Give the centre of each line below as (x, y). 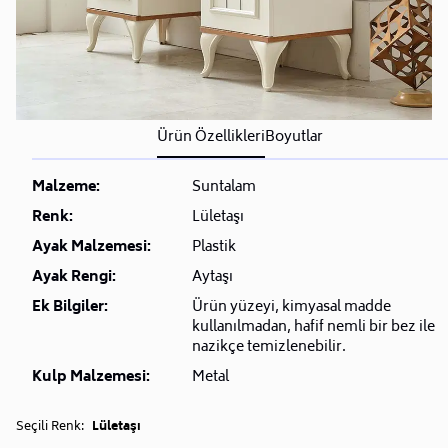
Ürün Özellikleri (211, 137)
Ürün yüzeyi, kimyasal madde (291, 307)
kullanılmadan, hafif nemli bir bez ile (313, 327)
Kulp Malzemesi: (91, 377)
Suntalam (224, 187)
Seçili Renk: (50, 427)
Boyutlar (294, 137)
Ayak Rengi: (74, 277)
